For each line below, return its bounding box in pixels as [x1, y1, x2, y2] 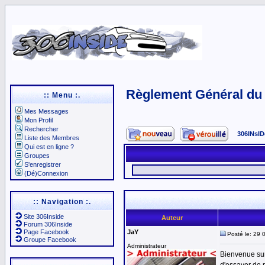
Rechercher [24, 125, 59, 132]
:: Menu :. [44, 91, 80, 99]
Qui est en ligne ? [24, 143, 74, 150]
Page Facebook [24, 228, 69, 235]
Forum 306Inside [24, 221, 72, 228]
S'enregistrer [24, 161, 61, 168]
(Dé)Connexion [24, 170, 68, 177]
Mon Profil [24, 117, 53, 124]
